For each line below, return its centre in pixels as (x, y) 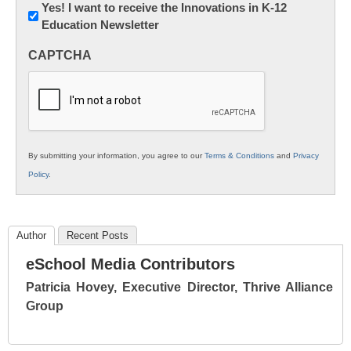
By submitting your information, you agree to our (116, 155)
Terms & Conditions (239, 155)
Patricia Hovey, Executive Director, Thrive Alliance (179, 287)
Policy (38, 174)
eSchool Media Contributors (130, 264)
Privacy (306, 155)
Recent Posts (98, 235)
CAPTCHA (60, 55)
